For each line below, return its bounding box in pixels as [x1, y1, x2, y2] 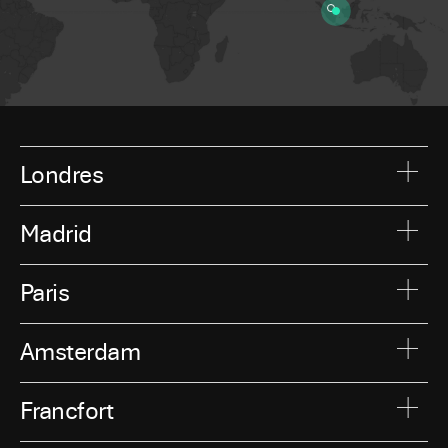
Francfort [20, 399, 114, 425]
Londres [20, 163, 104, 189]
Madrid [20, 222, 92, 248]
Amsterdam [20, 340, 141, 366]
